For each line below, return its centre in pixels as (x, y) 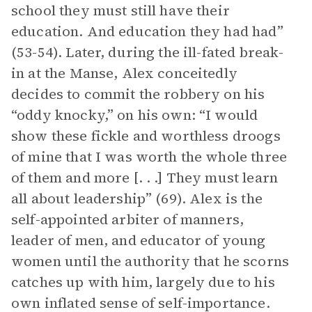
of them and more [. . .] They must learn (145, 178)
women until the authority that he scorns (150, 261)
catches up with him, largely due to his (143, 282)
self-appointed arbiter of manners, (128, 219)
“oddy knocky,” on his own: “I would (135, 115)
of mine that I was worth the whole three (149, 157)
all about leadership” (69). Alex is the (137, 198)
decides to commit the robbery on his (138, 94)
